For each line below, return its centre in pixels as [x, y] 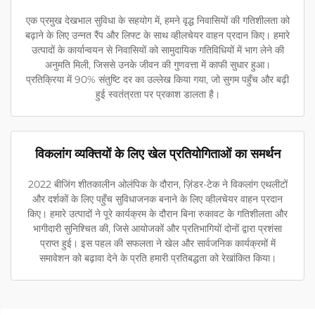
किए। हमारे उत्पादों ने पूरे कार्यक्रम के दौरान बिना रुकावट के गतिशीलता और [157, 214]
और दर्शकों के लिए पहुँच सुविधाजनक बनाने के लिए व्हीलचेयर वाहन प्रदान [157, 199]
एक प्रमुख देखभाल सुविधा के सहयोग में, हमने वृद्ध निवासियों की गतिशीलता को [157, 21]
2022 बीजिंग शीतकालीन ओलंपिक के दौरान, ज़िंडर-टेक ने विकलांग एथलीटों [157, 185]
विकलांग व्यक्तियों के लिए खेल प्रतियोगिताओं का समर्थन [157, 154]
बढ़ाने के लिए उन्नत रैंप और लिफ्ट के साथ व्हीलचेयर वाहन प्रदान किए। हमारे [157, 36]
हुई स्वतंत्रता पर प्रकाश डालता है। [157, 95]
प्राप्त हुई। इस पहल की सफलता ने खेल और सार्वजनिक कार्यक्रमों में [157, 244]
